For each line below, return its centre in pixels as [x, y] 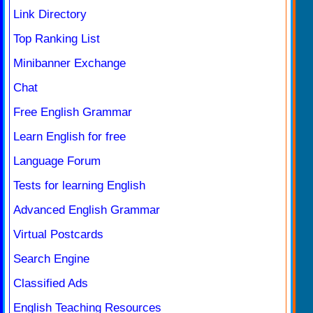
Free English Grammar [73, 112]
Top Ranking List [57, 38]
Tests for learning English [79, 185]
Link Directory [50, 14]
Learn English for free [70, 136]
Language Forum [57, 161]
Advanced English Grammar [87, 210]
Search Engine [51, 259]
